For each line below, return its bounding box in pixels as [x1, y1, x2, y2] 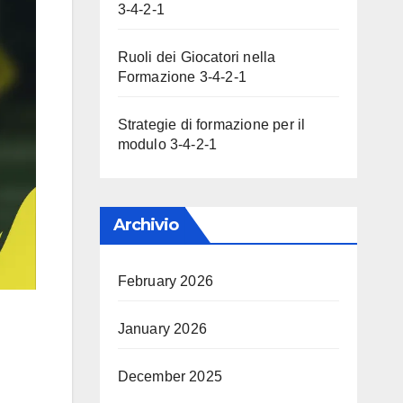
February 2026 [117, 273, 214, 289]
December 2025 [117, 369, 223, 384]
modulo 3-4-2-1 [117, 137, 218, 152]
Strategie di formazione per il [117, 117, 306, 132]
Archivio [112, 215, 179, 235]
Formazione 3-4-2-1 [117, 69, 247, 85]
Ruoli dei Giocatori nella [117, 49, 276, 65]
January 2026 [117, 321, 207, 336]
